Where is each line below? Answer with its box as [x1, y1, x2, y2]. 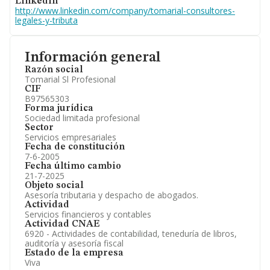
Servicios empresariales [25, 131, 116, 143]
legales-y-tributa [15, 14, 78, 26]
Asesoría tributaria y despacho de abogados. [25, 189, 198, 201]
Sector [25, 123, 54, 133]
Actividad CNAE [25, 219, 99, 229]
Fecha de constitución [25, 142, 125, 152]
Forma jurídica [25, 104, 93, 113]
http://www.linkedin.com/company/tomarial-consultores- [15, 5, 235, 16]
